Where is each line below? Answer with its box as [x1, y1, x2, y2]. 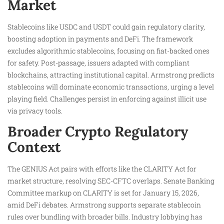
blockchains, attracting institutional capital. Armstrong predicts [7, 70, 214, 80]
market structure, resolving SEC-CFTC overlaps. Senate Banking [7, 176, 214, 186]
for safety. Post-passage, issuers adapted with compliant [7, 58, 189, 68]
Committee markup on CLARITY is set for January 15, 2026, [7, 188, 199, 198]
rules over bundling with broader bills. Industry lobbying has [7, 212, 202, 222]
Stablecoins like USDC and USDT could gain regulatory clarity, [7, 22, 205, 32]
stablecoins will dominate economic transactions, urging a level [7, 82, 214, 92]
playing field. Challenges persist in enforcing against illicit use [7, 94, 206, 104]
